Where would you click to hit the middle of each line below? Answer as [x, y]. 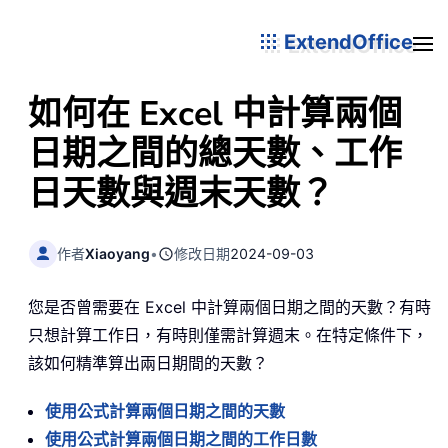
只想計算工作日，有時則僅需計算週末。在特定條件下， [228, 335]
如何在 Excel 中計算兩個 [215, 114]
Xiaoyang [118, 253]
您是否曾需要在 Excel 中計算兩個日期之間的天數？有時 [229, 307]
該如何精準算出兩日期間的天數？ [148, 363]
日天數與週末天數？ [181, 194]
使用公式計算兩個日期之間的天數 [165, 411]
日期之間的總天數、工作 [215, 154]
